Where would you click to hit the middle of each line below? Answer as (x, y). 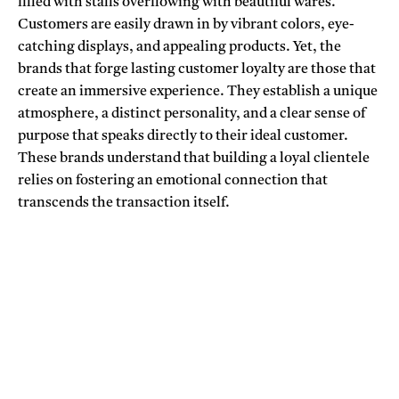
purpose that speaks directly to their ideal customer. (183, 137)
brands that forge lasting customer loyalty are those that (197, 70)
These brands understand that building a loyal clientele (194, 159)
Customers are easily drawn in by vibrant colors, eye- (186, 25)
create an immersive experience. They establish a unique (198, 92)
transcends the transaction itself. (124, 204)
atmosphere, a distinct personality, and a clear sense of (192, 114)
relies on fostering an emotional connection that (173, 181)
